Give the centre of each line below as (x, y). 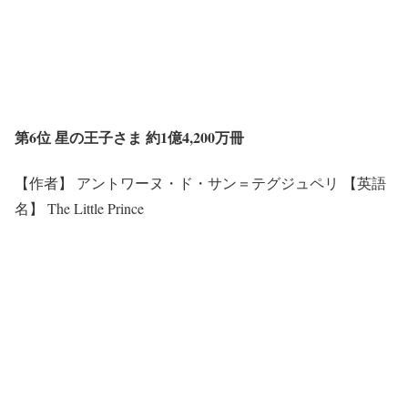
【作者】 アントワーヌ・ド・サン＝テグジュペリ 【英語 (200, 182)
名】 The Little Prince (79, 208)
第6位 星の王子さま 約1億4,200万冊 (129, 138)
